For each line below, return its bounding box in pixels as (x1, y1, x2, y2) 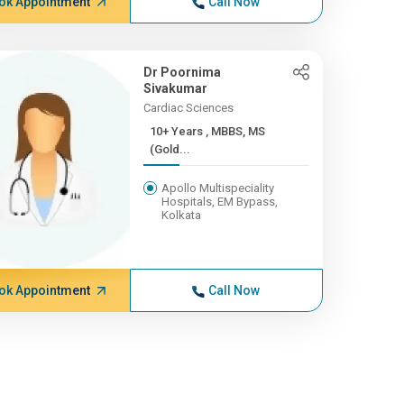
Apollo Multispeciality (161, 181, 274, 195)
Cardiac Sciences (142, 101, 234, 115)
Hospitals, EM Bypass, (161, 195, 278, 208)
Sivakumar (142, 81, 207, 96)
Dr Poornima (142, 65, 221, 79)
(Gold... (149, 142, 190, 156)
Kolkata (161, 208, 201, 222)
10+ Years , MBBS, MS (149, 124, 206, 138)
